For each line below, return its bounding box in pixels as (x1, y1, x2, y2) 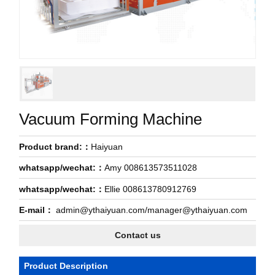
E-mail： (19, 205, 54, 215)
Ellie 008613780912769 (104, 184, 197, 194)
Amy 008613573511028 (104, 163, 198, 173)
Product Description (24, 260, 109, 271)
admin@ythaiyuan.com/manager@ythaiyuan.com (53, 205, 248, 215)
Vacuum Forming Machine (19, 110, 203, 128)
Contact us (114, 230, 161, 240)
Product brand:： (19, 141, 91, 152)
